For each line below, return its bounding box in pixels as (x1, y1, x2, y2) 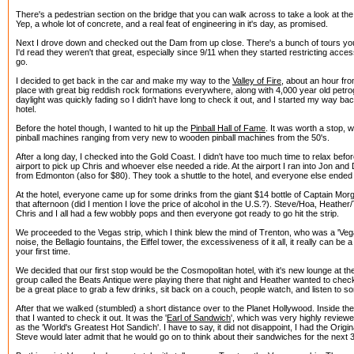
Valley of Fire (232, 76, 281, 85)
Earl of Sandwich (167, 313, 231, 322)
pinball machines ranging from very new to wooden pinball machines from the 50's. (16, 133, 330, 142)
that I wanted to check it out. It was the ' (16, 313, 167, 322)
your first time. (16, 247, 70, 256)
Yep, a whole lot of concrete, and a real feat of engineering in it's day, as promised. (16, 19, 328, 28)
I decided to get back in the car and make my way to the (16, 76, 232, 85)
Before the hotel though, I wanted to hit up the (16, 123, 190, 133)
